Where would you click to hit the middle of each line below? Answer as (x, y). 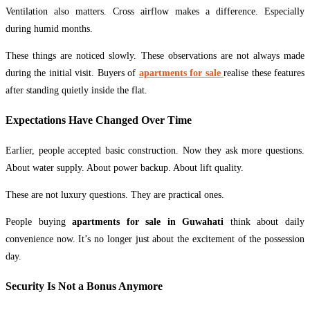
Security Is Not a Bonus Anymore (84, 286)
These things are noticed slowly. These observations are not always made (155, 55)
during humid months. (49, 28)
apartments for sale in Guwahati (148, 221)
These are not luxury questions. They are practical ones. (115, 194)
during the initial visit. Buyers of (72, 73)
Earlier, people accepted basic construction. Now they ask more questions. (155, 150)
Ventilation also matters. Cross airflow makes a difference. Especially (155, 11)
